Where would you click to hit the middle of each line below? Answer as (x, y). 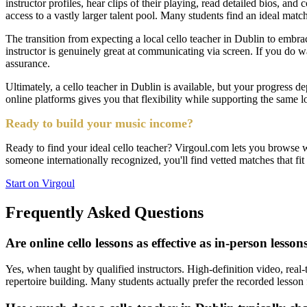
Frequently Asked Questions (105, 212)
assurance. (28, 63)
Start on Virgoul (40, 183)
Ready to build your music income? (99, 123)
